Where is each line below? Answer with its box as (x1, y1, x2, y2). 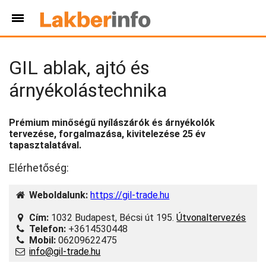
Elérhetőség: (9, 161, 69, 175)
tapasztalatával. (9, 140, 81, 151)
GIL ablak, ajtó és (9, 56, 150, 79)
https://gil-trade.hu (90, 189, 170, 201)
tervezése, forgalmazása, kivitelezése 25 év (9, 128, 205, 140)
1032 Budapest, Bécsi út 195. (49, 212, 177, 224)
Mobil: (27, 235, 56, 246)
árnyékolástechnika (9, 78, 167, 102)
